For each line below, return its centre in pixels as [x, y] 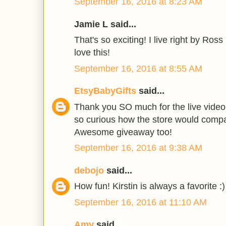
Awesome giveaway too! [123, 132]
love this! [92, 53]
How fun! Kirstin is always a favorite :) [150, 186]
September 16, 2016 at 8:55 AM [138, 68]
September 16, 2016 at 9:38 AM [138, 148]
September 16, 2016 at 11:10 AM [140, 202]
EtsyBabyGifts [105, 91]
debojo [89, 170]
